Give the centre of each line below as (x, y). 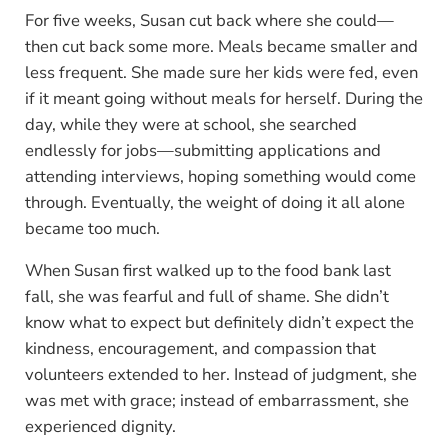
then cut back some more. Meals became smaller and (221, 46)
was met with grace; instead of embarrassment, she (216, 400)
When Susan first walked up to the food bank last (207, 270)
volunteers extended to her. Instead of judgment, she (220, 374)
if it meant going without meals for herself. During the (223, 98)
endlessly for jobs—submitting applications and (202, 150)
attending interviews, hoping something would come (220, 176)
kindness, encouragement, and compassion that (200, 348)
